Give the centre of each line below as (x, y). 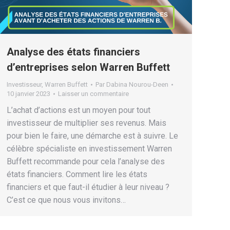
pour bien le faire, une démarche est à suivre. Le (92, 136)
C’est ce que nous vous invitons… (66, 200)
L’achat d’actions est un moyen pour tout (79, 110)
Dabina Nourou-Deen (137, 84)
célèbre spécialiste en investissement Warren (89, 148)
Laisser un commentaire (93, 93)
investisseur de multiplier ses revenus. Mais (87, 123)
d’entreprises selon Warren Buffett (88, 67)
